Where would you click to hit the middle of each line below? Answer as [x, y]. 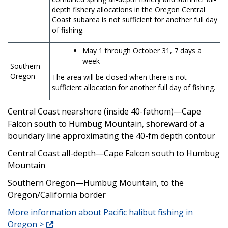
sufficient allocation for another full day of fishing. [134, 87]
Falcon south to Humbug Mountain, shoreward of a [106, 123]
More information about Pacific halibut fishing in [100, 212]
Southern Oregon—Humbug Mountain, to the [96, 182]
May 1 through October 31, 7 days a [142, 50]
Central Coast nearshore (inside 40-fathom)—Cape [104, 111]
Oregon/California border [57, 195]
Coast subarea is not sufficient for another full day [135, 19]
